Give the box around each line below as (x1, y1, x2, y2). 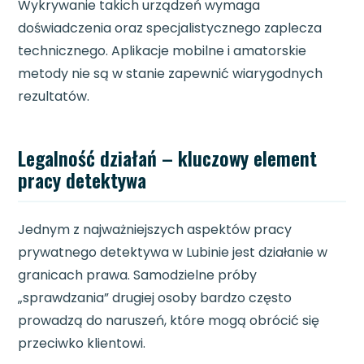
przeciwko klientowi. (18, 334, 146, 353)
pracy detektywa (18, 165, 147, 195)
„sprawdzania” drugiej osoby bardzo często (18, 288, 292, 308)
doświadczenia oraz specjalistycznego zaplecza (18, 19, 323, 38)
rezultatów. (18, 87, 90, 106)
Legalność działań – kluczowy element (18, 143, 318, 173)
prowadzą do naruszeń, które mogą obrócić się (18, 311, 320, 331)
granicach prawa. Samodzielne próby (18, 266, 258, 285)
